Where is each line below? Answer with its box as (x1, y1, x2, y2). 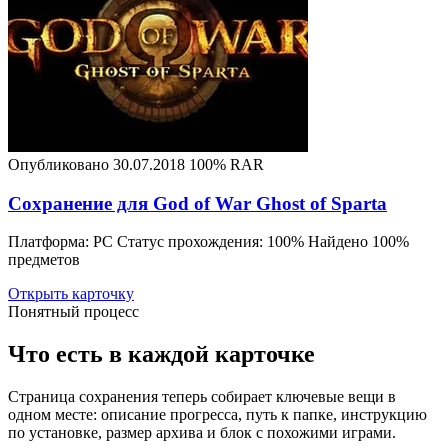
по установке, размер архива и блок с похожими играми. (8, 424, 396, 442)
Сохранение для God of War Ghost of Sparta (8, 192, 387, 214)
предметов (8, 251, 80, 269)
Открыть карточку (8, 285, 134, 303)
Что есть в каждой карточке (8, 341, 315, 368)
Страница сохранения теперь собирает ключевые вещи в (8, 388, 396, 406)
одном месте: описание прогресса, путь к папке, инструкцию (8, 406, 427, 424)
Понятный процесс (8, 303, 139, 321)
